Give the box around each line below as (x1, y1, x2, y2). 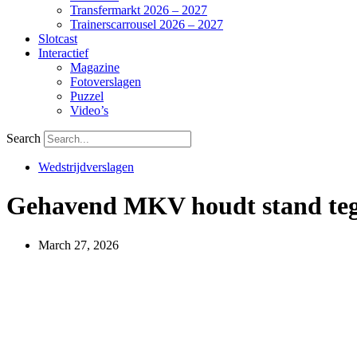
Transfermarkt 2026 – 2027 (70, 3, 207, 17)
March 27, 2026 (38, 237, 119, 252)
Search (6, 131, 41, 145)
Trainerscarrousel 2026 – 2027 (70, 18, 223, 31)
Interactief (38, 46, 88, 60)
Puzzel (70, 89, 104, 103)
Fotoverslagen (70, 75, 141, 88)
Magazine (70, 61, 120, 74)
